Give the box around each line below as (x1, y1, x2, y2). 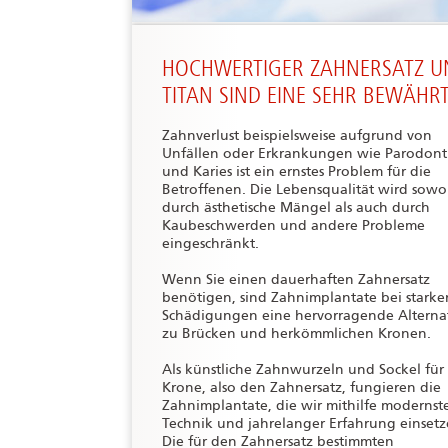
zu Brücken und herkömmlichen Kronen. (162, 325, 431, 342)
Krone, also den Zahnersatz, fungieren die (162, 379, 441, 396)
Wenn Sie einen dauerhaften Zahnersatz (162, 271, 430, 288)
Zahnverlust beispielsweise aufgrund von (162, 127, 432, 144)
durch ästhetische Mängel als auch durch (162, 199, 430, 216)
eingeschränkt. (162, 235, 259, 252)
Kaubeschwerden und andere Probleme (162, 217, 425, 234)
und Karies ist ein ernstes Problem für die (162, 163, 431, 180)
